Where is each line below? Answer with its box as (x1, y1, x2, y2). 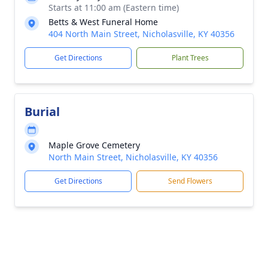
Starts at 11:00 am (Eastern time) (48, 2, 179, 13)
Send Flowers (167, 176, 212, 186)
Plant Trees (171, 53, 209, 63)
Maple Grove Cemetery (48, 139, 140, 151)
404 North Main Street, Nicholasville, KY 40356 (48, 28, 234, 39)
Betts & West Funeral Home (48, 16, 158, 28)
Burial (25, 103, 60, 120)
